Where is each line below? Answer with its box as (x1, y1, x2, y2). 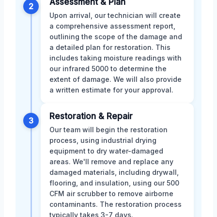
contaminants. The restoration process (49, 200, 182, 208)
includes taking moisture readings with (49, 53, 182, 62)
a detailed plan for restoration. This (49, 43, 170, 51)
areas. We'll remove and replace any (49, 157, 173, 166)
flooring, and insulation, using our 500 (49, 178, 179, 187)
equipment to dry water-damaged (49, 146, 163, 155)
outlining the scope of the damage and (49, 32, 182, 41)
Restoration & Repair (49, 111, 133, 121)
